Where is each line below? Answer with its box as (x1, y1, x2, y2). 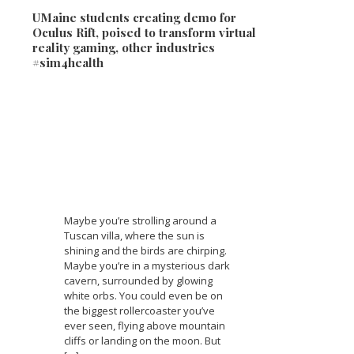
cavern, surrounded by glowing (64, 273, 213, 288)
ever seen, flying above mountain (64, 318, 225, 333)
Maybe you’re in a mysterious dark (64, 258, 230, 273)
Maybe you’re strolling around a (64, 213, 217, 228)
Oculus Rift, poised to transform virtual (32, 24, 256, 40)
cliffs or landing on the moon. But (64, 333, 220, 348)
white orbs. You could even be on (64, 288, 223, 303)
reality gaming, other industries (32, 39, 215, 55)
